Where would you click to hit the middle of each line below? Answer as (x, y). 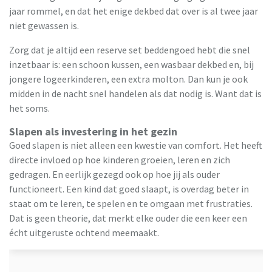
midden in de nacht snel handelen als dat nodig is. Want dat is (135, 94)
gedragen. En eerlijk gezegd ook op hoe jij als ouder (114, 175)
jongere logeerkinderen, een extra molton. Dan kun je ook (128, 79)
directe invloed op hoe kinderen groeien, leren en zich (120, 160)
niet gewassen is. (44, 26)
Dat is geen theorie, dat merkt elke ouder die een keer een (128, 218)
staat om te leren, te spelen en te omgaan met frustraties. (131, 204)
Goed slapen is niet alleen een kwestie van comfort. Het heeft (136, 145)
